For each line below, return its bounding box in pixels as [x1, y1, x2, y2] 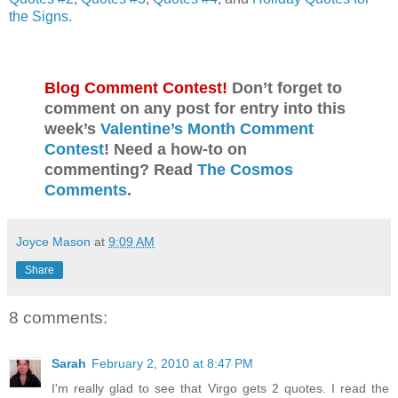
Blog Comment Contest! [44, 78, 227, 97]
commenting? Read [44, 160, 197, 179]
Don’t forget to [227, 78, 342, 97]
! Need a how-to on [104, 139, 247, 158]
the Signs [9, 9, 68, 25]
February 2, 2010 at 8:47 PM [92, 356, 253, 371]
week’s [44, 119, 100, 138]
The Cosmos [197, 160, 293, 179]
